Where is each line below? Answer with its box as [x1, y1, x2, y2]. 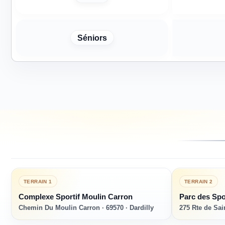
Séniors [77, 33, 107, 42]
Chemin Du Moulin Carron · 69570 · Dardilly [19, 204, 154, 212]
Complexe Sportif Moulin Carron [19, 192, 133, 201]
